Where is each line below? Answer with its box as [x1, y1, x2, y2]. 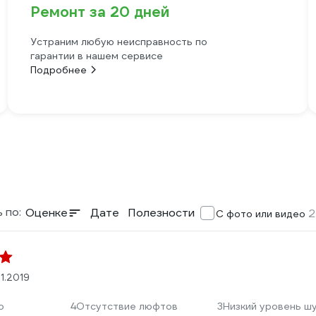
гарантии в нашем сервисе [30, 49, 163, 62]
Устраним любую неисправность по [30, 35, 207, 48]
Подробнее [30, 63, 87, 76]
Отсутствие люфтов [76, 300, 178, 312]
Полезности [128, 205, 195, 220]
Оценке [25, 205, 68, 220]
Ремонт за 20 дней [30, 3, 169, 21]
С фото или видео [216, 207, 308, 220]
